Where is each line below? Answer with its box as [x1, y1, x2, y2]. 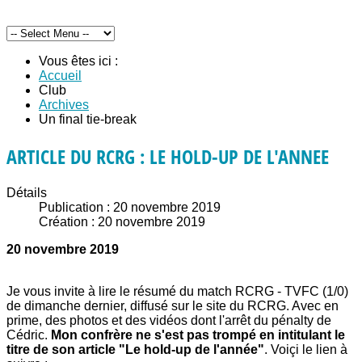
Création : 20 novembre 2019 [39, 214, 205, 229]
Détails [6, 185, 47, 200]
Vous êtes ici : [39, 54, 124, 68]
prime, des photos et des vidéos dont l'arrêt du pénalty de [6, 313, 331, 327]
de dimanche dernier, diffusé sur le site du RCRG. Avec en [6, 298, 339, 313]
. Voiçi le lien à [264, 342, 347, 356]
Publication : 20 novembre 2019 [39, 200, 221, 214]
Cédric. [6, 327, 51, 342]
